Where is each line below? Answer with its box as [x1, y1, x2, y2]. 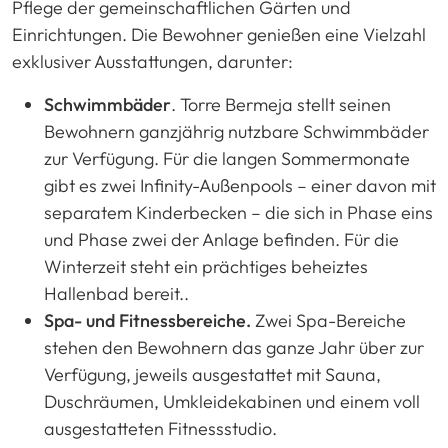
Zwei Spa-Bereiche [251, 308, 406, 332]
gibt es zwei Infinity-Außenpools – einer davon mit [44, 173, 436, 197]
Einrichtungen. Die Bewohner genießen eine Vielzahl [12, 22, 426, 46]
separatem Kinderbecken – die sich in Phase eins [44, 200, 433, 224]
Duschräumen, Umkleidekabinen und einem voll [44, 389, 420, 413]
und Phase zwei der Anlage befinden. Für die [44, 227, 399, 251]
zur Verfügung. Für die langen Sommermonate [44, 146, 410, 170]
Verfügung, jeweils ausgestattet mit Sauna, [44, 362, 381, 386]
